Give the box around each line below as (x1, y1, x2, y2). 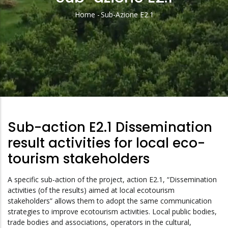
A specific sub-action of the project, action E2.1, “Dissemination (8, 174, 217, 184)
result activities (8, 133, 114, 152)
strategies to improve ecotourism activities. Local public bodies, (8, 206, 217, 216)
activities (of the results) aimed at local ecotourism (8, 185, 175, 195)
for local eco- (114, 133, 205, 152)
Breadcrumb (74, 14, 159, 33)
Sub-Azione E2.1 (100, 10, 154, 20)
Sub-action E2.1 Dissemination (8, 118, 212, 136)
